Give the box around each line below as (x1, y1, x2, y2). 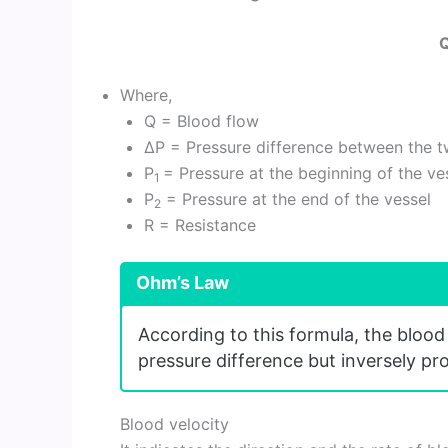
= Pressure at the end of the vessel (161, 188, 431, 209)
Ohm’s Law (136, 271, 229, 293)
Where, (120, 84, 172, 105)
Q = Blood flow (144, 110, 259, 131)
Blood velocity (120, 413, 229, 434)
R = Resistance (144, 214, 256, 235)
